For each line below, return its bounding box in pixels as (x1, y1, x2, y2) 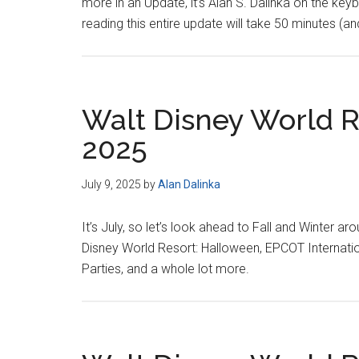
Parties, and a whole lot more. (82, 261, 249, 276)
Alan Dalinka (158, 178, 220, 191)
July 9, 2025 (82, 178, 141, 191)
